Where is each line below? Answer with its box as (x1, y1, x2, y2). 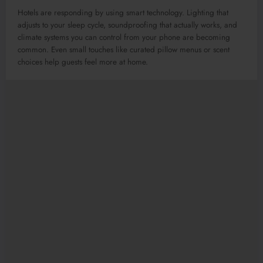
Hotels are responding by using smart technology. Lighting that (18, 7, 228, 19)
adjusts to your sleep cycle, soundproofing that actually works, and (18, 19, 237, 31)
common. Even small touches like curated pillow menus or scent (18, 44, 230, 56)
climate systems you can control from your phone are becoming (18, 32, 230, 43)
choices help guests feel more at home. (18, 56, 148, 68)
